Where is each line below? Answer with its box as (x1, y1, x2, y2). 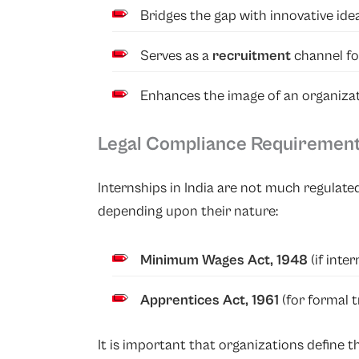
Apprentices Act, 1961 (140, 291, 279, 309)
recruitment (212, 47, 294, 64)
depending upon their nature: (98, 203, 278, 220)
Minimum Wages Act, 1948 (140, 251, 308, 268)
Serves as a (140, 47, 212, 64)
